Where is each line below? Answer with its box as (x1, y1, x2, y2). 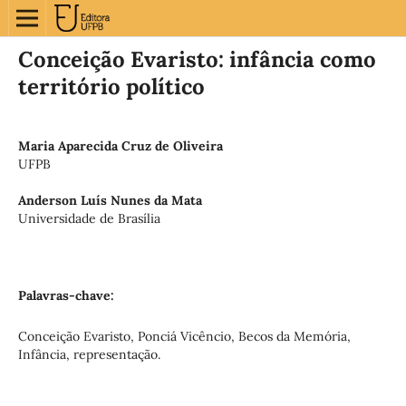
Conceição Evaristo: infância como (17, 44, 376, 73)
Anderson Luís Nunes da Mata (17, 191, 202, 208)
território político (17, 72, 205, 101)
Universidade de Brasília (17, 209, 160, 227)
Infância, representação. (17, 345, 160, 362)
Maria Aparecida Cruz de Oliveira (17, 137, 223, 154)
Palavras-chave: (17, 286, 114, 304)
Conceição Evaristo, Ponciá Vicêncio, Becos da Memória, (17, 327, 351, 344)
